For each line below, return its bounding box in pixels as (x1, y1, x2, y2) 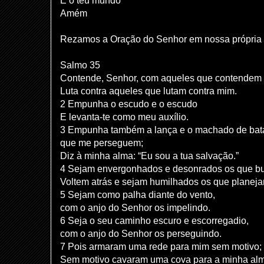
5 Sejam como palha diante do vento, (60, 189, 215, 200)
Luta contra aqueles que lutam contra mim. (60, 85, 237, 96)
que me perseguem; (60, 137, 143, 148)
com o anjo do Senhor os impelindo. (60, 202, 210, 213)
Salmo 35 (60, 60, 100, 70)
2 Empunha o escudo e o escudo (60, 98, 197, 109)
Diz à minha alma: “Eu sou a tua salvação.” (60, 150, 239, 161)
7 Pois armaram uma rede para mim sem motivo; (60, 241, 262, 252)
